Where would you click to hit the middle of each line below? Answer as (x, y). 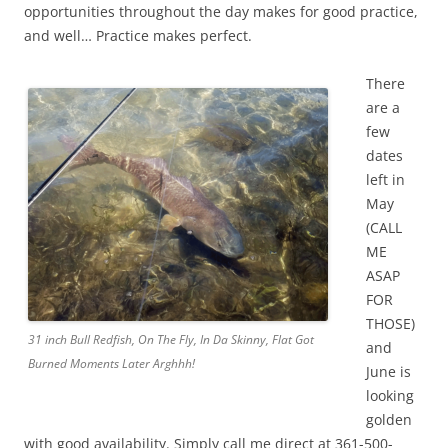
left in (385, 179)
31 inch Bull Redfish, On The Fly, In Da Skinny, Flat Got (171, 339)
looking (390, 395)
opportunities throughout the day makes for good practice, (221, 11)
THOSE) (392, 323)
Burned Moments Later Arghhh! (111, 363)
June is (388, 371)
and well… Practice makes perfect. (138, 35)
